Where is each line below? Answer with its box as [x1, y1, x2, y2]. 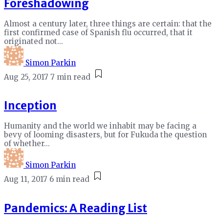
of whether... [4, 138, 50, 148]
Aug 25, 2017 [4, 72, 48, 82]
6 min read [49, 174, 89, 184]
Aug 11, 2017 [4, 174, 47, 184]
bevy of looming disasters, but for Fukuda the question [4, 130, 207, 139]
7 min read [50, 72, 90, 82]
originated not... [4, 36, 63, 46]
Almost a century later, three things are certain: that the [4, 19, 212, 28]
